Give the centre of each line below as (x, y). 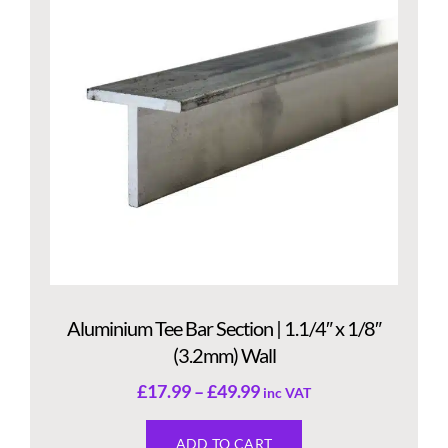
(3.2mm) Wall (224, 355)
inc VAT (287, 393)
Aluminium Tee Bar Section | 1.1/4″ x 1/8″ (224, 328)
